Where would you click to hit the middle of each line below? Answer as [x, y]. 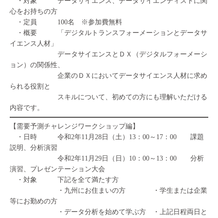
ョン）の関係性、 [37, 65]
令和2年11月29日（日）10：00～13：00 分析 [107, 158]
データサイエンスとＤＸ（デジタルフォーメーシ [109, 54]
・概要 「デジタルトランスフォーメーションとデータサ [109, 33]
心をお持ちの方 [34, 11]
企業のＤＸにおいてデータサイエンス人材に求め [109, 76]
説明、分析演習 [34, 148]
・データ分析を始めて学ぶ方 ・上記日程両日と [109, 212]
